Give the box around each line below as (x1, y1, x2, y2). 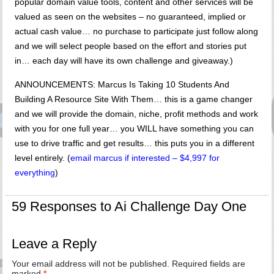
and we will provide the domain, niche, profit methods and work (15, 109, 259, 119)
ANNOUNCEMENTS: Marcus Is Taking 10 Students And (15, 80, 230, 90)
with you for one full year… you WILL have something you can (15, 124, 254, 134)
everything (15, 168, 56, 178)
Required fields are (172, 259, 246, 269)
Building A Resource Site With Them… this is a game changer (15, 94, 253, 105)
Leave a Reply (12, 236, 97, 252)
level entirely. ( (15, 153, 71, 163)
